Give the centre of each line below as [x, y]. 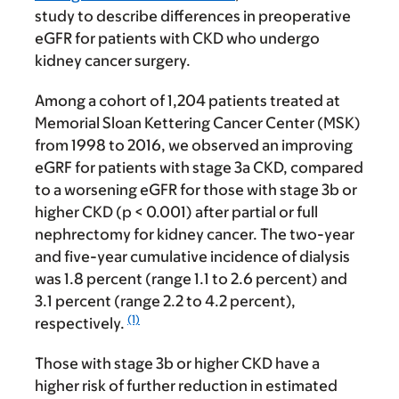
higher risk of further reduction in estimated [186, 386]
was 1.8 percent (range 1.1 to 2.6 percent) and [191, 279]
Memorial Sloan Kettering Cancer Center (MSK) [198, 123]
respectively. [81, 324]
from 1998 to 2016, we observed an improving [194, 146]
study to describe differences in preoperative [193, 16]
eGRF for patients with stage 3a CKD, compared [199, 168]
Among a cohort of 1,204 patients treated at [187, 101]
